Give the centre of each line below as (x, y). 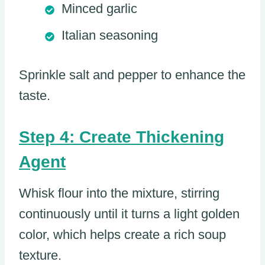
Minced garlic (99, 9)
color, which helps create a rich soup (122, 235)
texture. (40, 256)
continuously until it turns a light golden (129, 214)
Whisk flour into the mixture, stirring (119, 193)
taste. (35, 96)
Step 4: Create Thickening (122, 137)
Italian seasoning (110, 35)
